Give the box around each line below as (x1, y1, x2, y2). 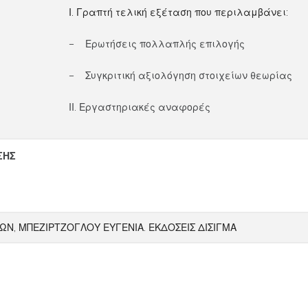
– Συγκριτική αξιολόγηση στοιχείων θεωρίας (69, 70, 293, 81)
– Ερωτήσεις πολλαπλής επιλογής (69, 38, 245, 49)
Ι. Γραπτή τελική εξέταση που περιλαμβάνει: (69, 7, 289, 18)
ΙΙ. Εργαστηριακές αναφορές (69, 102, 211, 113)
